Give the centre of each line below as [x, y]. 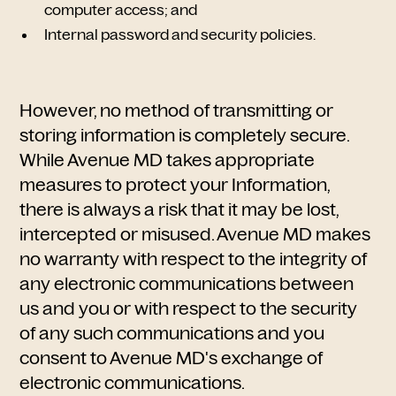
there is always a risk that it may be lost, [179, 209]
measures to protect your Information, [175, 185]
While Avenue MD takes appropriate [168, 160]
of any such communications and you [172, 333]
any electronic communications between [187, 284]
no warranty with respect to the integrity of [194, 259]
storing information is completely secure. [185, 135]
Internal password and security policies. [180, 34]
